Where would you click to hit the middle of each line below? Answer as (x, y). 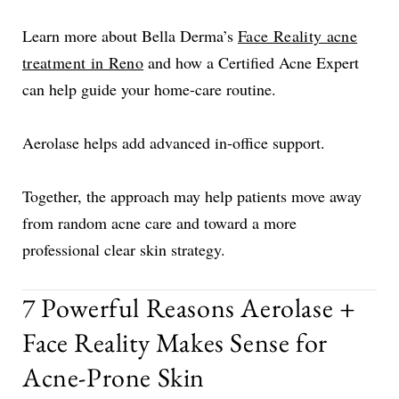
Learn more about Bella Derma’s (130, 35)
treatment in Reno (83, 62)
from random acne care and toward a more (159, 222)
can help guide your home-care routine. (149, 89)
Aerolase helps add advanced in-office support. (174, 142)
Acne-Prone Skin (114, 377)
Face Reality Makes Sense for (175, 342)
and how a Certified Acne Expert (252, 62)
